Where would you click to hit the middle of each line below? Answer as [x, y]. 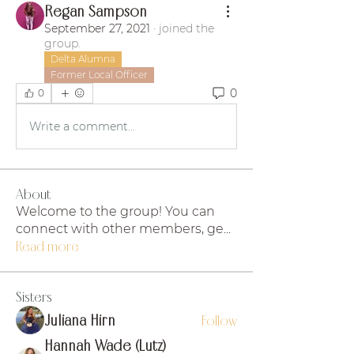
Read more [47, 246]
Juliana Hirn [80, 320]
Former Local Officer [99, 75]
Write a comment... [82, 126]
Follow [219, 320]
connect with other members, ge [120, 229]
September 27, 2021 [97, 28]
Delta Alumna [83, 59]
